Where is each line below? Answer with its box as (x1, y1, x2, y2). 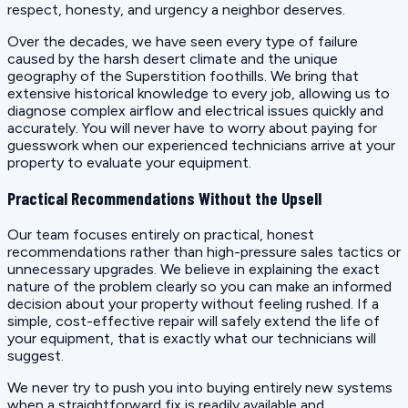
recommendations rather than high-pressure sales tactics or (7, 242, 401, 260)
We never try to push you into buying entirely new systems (7, 378, 393, 396)
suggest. (7, 346, 64, 364)
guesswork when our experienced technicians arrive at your (7, 136, 395, 154)
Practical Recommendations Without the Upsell (7, 188, 321, 209)
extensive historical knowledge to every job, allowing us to (7, 84, 390, 102)
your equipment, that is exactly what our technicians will (7, 329, 376, 347)
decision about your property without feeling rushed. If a (7, 294, 379, 312)
